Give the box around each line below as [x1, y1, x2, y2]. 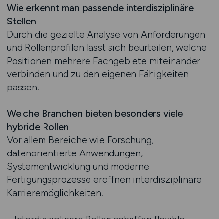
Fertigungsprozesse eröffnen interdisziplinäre [6, 174, 202, 185]
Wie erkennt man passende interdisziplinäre [6, 2, 194, 14]
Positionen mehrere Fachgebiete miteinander [6, 55, 200, 66]
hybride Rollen [6, 121, 69, 132]
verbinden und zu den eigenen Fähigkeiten [6, 68, 189, 80]
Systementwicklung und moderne [6, 160, 149, 172]
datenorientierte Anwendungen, [6, 147, 143, 159]
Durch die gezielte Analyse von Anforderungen [6, 28, 205, 40]
